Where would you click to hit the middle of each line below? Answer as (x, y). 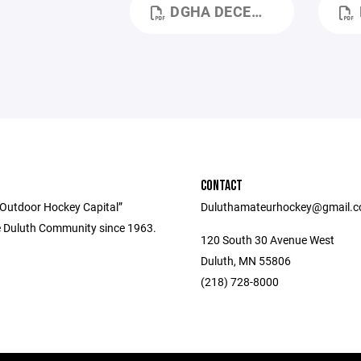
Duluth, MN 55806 (246, 261)
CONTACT (222, 186)
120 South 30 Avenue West (268, 240)
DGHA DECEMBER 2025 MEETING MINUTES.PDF (211, 12)
